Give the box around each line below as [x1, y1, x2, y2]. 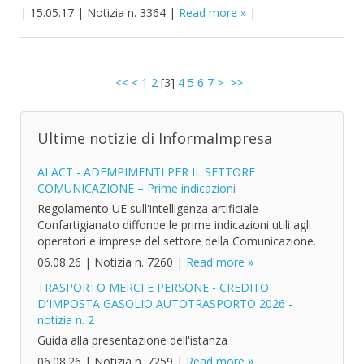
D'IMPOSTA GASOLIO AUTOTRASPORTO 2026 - [37, 296, 292, 311]
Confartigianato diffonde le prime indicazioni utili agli [37, 217, 311, 232]
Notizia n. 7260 [94, 254, 173, 270]
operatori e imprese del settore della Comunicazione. [37, 233, 316, 249]
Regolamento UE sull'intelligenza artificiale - [37, 201, 266, 216]
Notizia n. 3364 [87, 5, 166, 20]
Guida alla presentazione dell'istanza [37, 332, 227, 348]
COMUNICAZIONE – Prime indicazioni [37, 180, 236, 196]
